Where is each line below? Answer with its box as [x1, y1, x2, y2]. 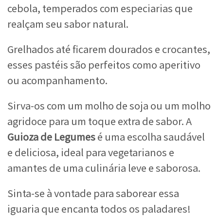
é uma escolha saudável [95, 129, 205, 144]
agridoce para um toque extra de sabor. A [7, 114, 192, 128]
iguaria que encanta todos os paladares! [7, 201, 191, 216]
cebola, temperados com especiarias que [7, 1, 193, 16]
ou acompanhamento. [7, 73, 108, 88]
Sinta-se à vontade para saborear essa [7, 186, 179, 200]
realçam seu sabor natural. [7, 17, 128, 31]
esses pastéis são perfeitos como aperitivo [7, 57, 200, 72]
